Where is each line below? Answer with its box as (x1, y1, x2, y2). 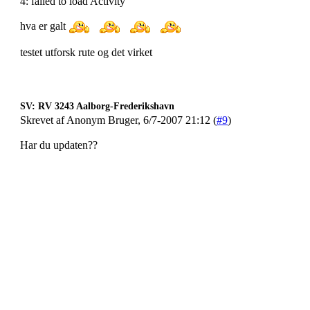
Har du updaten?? (20, 139, 98, 151)
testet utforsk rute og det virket (20, 46, 152, 59)
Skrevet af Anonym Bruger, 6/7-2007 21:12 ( (20, 114, 217, 126)
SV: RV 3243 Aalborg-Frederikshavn (20, 101, 174, 111)
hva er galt (20, 20, 69, 32)
